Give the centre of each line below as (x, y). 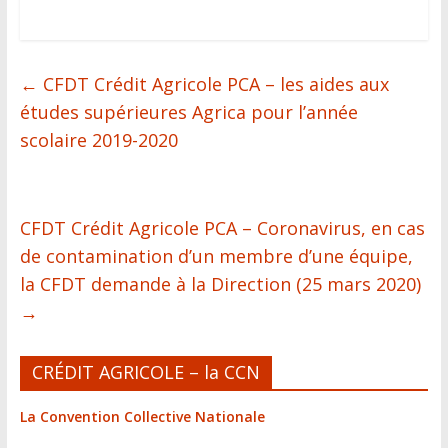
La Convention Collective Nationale (142, 416)
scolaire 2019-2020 (98, 140)
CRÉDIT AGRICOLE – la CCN (145, 372)
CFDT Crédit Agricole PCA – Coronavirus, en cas (222, 228)
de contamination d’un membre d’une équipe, (216, 256)
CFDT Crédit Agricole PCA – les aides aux (213, 84)
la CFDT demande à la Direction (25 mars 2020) (220, 284)
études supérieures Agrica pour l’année (188, 112)
